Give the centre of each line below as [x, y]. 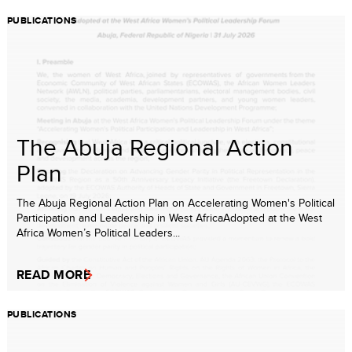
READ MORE [54, 275]
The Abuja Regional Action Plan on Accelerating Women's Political [176, 203]
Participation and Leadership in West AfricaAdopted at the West [169, 218]
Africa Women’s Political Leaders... [98, 233]
